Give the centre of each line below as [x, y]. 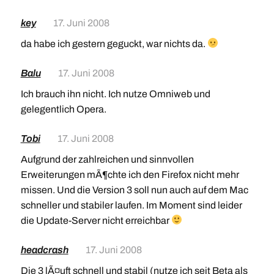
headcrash [44, 250]
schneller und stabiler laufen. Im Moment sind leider [131, 205]
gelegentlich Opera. [63, 109]
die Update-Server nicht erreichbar [96, 220]
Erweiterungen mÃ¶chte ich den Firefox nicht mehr [130, 174]
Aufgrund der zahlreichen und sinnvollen [107, 159]
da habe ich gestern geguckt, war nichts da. [114, 43]
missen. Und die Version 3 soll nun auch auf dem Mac [134, 190]
